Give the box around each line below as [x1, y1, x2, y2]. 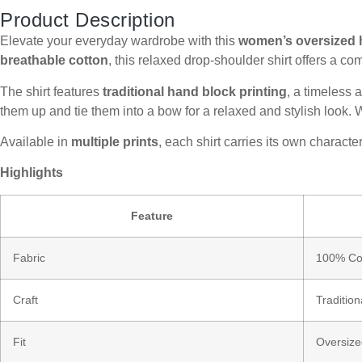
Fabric [13, 250, 45, 264]
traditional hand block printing [103, 84, 287, 99]
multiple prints [71, 134, 158, 149]
